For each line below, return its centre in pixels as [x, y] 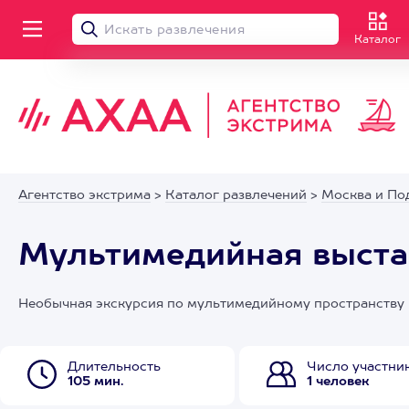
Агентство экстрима [84, 195]
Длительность [114, 367]
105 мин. [96, 382]
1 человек [338, 382]
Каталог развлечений [236, 195]
